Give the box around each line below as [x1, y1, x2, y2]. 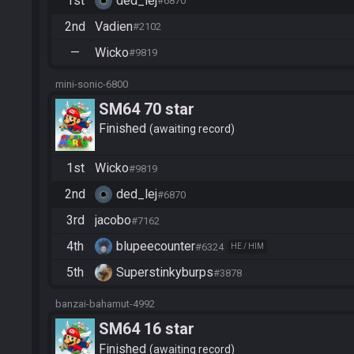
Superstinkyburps [116, 265, 213, 281]
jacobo [95, 213, 131, 228]
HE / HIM [231, 242, 264, 251]
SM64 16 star [99, 319, 194, 339]
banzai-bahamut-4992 [55, 298, 155, 311]
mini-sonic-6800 [55, 77, 128, 90]
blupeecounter [116, 239, 195, 254]
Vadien [95, 18, 133, 34]
